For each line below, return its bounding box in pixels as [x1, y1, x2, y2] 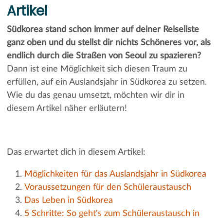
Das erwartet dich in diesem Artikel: [6, 147, 145, 157]
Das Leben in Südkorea [24, 196, 113, 205]
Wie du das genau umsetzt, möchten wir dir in [6, 91, 184, 100]
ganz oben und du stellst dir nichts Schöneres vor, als [6, 38, 211, 47]
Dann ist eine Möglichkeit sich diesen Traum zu [6, 64, 187, 73]
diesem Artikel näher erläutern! [6, 104, 127, 113]
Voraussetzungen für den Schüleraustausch [24, 182, 191, 192]
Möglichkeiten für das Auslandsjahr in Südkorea [24, 169, 206, 179]
